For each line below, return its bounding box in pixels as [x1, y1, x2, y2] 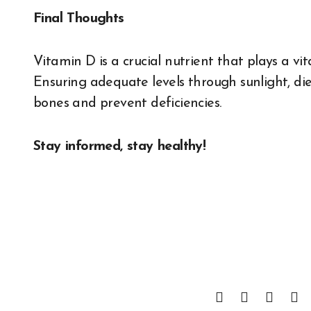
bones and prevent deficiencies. [33, 96, 221, 110]
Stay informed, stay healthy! [33, 140, 206, 153]
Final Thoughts [33, 12, 124, 26]
